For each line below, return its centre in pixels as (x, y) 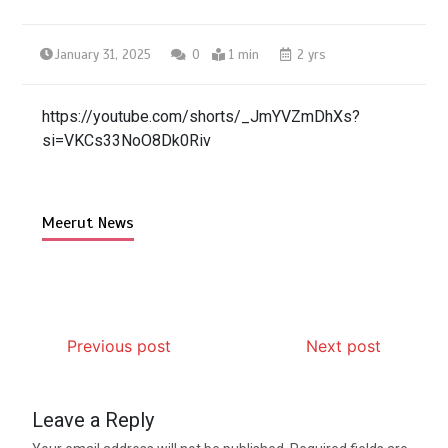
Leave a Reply (93, 419)
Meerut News (88, 222)
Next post (343, 345)
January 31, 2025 (103, 54)
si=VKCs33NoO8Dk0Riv (127, 140)
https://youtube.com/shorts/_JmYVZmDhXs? (201, 116)
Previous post (119, 345)
